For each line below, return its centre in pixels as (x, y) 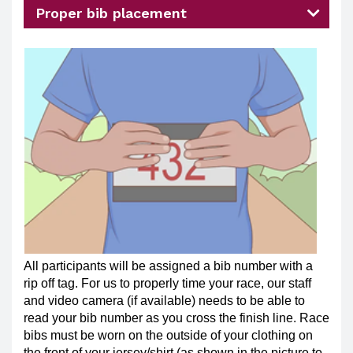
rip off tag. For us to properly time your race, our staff (167, 284)
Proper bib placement (111, 13)
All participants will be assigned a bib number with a (168, 266)
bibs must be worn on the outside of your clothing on (168, 336)
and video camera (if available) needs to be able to (164, 301)
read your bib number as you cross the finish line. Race (176, 318)
